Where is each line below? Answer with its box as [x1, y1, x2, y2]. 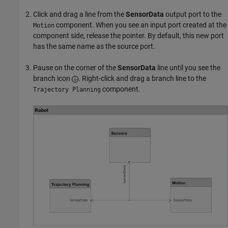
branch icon [33, 74, 72, 82]
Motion [33, 21, 54, 29]
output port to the [164, 10, 221, 18]
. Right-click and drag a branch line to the [78, 74, 206, 82]
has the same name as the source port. [33, 42, 155, 50]
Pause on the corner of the [33, 63, 118, 72]
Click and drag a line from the [33, 10, 126, 18]
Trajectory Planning [33, 85, 101, 93]
